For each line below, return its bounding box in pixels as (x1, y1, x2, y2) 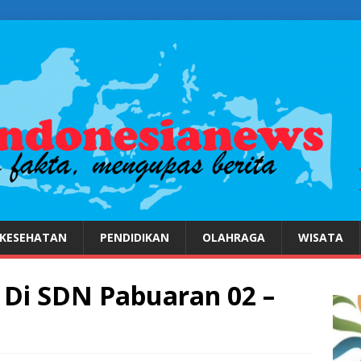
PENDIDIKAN (100, 230, 169, 246)
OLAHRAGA (202, 230, 265, 246)
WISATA (298, 230, 343, 246)
